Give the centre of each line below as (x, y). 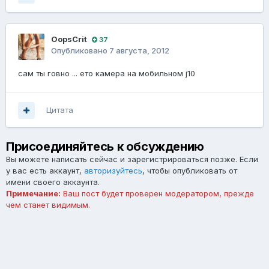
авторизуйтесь (113, 171)
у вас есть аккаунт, (45, 171)
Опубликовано (80, 51)
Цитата (60, 110)
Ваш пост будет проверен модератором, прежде (157, 194)
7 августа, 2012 (139, 51)
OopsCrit (69, 39)
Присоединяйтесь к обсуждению (105, 147)
